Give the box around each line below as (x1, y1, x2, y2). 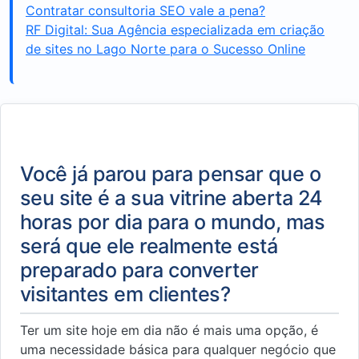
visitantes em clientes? (20, 282, 231, 306)
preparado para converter (20, 258, 259, 282)
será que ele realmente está (20, 234, 278, 258)
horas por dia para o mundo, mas (20, 210, 325, 234)
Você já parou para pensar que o (20, 162, 321, 186)
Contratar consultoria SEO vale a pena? (26, 2, 265, 18)
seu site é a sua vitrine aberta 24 (20, 186, 323, 210)
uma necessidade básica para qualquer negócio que (20, 341, 336, 357)
